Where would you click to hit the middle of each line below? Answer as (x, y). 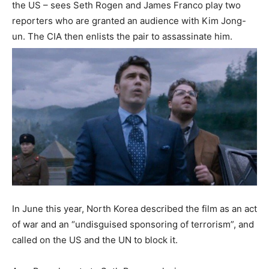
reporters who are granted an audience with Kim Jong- (129, 20)
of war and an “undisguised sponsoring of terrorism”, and (133, 224)
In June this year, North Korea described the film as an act (134, 209)
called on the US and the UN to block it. (95, 240)
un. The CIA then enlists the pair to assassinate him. (122, 36)
